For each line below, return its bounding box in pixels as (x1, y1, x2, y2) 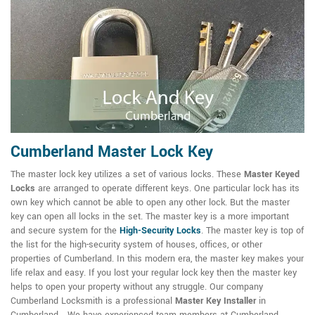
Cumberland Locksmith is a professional (11, 295, 175, 308)
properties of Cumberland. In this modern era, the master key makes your (11, 252, 304, 266)
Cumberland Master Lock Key (11, 141, 213, 164)
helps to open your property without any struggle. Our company (11, 281, 263, 294)
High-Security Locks (120, 224, 201, 238)
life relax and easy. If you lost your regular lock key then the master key (11, 266, 297, 280)
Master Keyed (244, 168, 300, 181)
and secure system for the (11, 224, 120, 238)
